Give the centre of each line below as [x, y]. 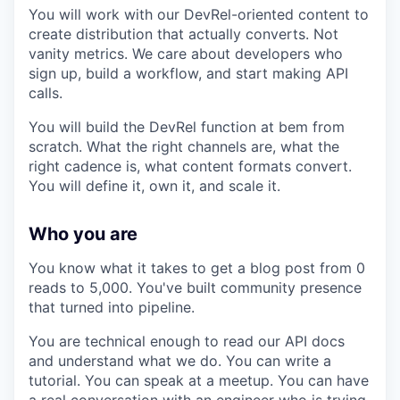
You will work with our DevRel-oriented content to [199, 14]
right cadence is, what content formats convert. [190, 166]
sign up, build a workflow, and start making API [188, 73]
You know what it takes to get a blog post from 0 [197, 268]
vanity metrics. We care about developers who [186, 54]
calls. [46, 93]
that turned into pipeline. [112, 307]
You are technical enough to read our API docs [187, 341]
